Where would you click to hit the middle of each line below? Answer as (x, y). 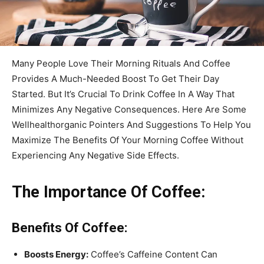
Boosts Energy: (56, 254)
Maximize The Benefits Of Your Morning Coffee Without (128, 140)
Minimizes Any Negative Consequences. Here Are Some (129, 109)
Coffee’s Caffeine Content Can (153, 254)
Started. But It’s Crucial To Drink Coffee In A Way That (123, 94)
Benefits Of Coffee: (70, 227)
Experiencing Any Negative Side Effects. (95, 155)
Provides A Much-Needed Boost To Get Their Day (115, 78)
